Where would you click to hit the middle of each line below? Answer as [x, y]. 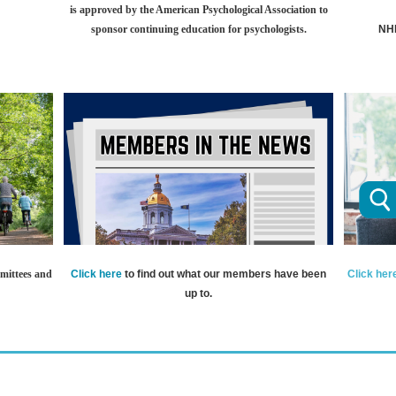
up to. [198, 293]
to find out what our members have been [225, 274]
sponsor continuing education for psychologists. [198, 29]
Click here [96, 274]
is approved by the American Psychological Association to [198, 9]
